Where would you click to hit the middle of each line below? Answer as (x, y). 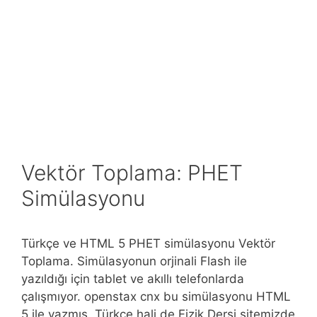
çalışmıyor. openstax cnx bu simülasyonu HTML (156, 296)
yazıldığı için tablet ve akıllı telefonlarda (133, 279)
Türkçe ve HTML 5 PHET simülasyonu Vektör (148, 243)
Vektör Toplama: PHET (132, 173)
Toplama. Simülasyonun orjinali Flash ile (134, 261)
